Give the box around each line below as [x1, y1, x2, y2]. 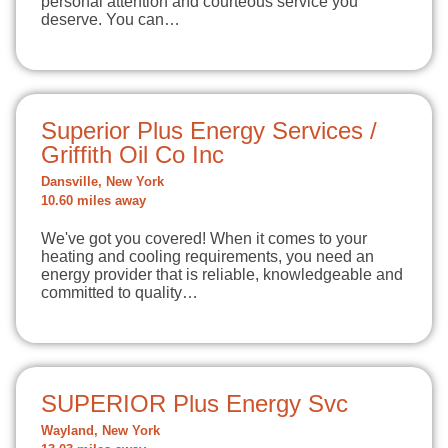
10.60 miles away [41, 194, 146, 208]
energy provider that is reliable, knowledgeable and [41, 266, 403, 283]
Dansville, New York [41, 175, 164, 189]
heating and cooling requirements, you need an [41, 248, 374, 265]
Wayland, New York [41, 424, 160, 438]
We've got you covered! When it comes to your [41, 230, 367, 247]
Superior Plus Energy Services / [41, 117, 377, 144]
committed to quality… [41, 284, 198, 301]
